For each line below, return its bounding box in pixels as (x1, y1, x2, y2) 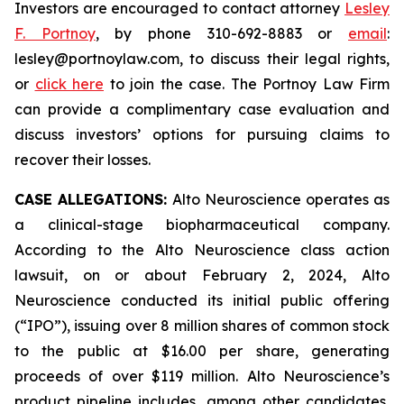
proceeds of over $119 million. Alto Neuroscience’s (14, 367, 390, 385)
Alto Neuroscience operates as (172, 190, 390, 208)
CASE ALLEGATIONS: (14, 190, 172, 208)
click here (34, 75, 104, 93)
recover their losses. (14, 151, 151, 169)
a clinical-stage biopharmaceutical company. (14, 216, 390, 234)
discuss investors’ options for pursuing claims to (14, 125, 390, 143)
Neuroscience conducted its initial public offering (14, 291, 390, 309)
